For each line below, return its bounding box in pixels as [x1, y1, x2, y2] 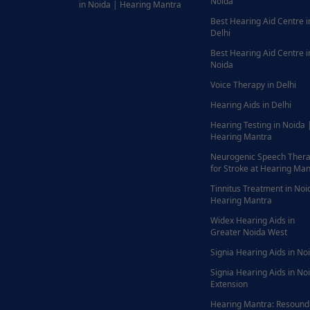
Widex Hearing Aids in [210, 215, 295, 227]
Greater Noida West [210, 226, 287, 239]
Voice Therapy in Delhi [210, 79, 296, 91]
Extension [210, 278, 248, 291]
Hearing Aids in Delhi [210, 99, 291, 111]
